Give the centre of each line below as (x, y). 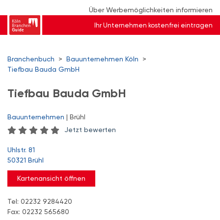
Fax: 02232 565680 (38, 212)
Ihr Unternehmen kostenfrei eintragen (153, 25)
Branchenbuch (31, 59)
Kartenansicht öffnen (51, 178)
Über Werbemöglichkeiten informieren (151, 10)
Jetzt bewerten (90, 130)
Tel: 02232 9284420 (40, 201)
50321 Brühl (26, 160)
